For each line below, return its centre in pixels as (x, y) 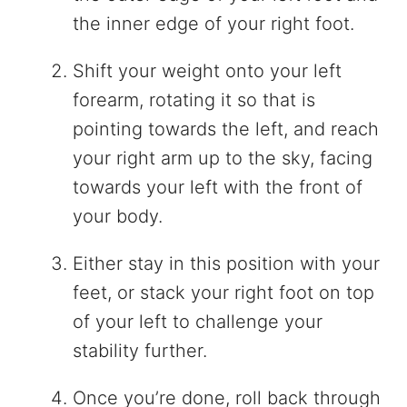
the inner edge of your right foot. (213, 24)
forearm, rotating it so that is (194, 100)
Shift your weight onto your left (207, 71)
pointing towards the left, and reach (226, 129)
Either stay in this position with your (226, 264)
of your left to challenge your (198, 322)
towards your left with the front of (218, 188)
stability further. (140, 351)
